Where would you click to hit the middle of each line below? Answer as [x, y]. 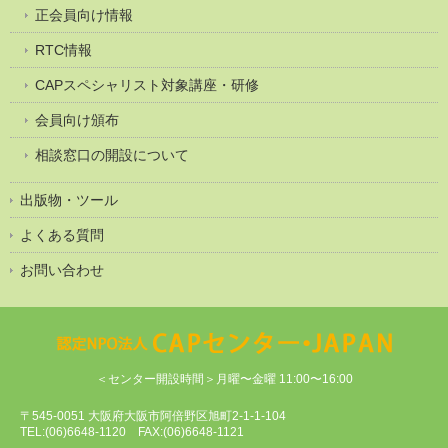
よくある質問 [62, 234]
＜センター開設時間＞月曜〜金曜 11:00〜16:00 [224, 378]
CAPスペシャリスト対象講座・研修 [147, 84]
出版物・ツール [69, 199]
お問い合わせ [62, 269]
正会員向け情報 [84, 14]
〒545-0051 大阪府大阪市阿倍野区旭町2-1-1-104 [153, 415]
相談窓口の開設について [112, 154]
